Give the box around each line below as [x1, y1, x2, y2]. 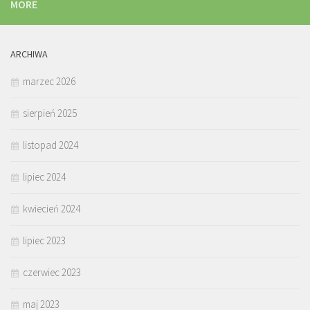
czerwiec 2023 [23, 266, 81, 280]
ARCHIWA [10, 48, 48, 61]
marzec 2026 [23, 75, 75, 89]
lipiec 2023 [23, 234, 66, 248]
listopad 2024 [23, 138, 78, 152]
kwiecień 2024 [23, 202, 80, 216]
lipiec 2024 [23, 170, 66, 184]
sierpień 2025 [23, 107, 77, 120]
